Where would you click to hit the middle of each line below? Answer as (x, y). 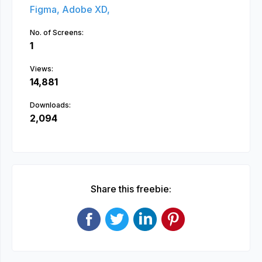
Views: (42, 69)
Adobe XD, (86, 9)
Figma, (46, 9)
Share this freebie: (131, 189)
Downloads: (50, 105)
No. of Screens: (57, 32)
